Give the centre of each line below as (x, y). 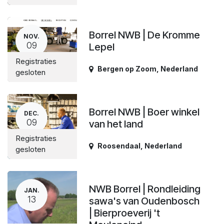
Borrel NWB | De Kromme (145, 35)
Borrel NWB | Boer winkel (144, 112)
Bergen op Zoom (127, 69)
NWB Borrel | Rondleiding (145, 189)
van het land (116, 124)
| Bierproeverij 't (125, 213)
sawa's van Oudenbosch (144, 201)
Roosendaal (119, 146)
